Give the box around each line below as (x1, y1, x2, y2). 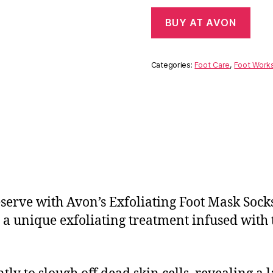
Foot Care (194, 60, 230, 70)
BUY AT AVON (165, 16, 236, 29)
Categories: (151, 60, 195, 70)
